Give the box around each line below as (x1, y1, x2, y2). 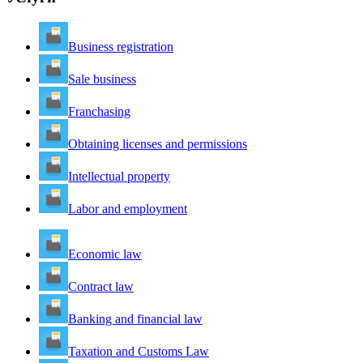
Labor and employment (68, 201, 187, 216)
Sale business (68, 71, 136, 86)
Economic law (68, 246, 142, 261)
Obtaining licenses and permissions (68, 136, 247, 151)
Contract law (68, 279, 134, 293)
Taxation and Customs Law (68, 344, 209, 358)
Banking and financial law (68, 311, 203, 326)
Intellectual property (68, 169, 170, 183)
